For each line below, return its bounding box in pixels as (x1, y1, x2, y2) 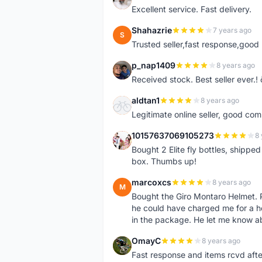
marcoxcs (132, 177, 171, 187)
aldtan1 (132, 95, 160, 105)
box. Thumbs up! (132, 156, 196, 166)
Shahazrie (132, 25, 172, 35)
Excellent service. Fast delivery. (132, 4, 251, 14)
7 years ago (213, 26, 251, 35)
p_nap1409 (132, 60, 175, 70)
